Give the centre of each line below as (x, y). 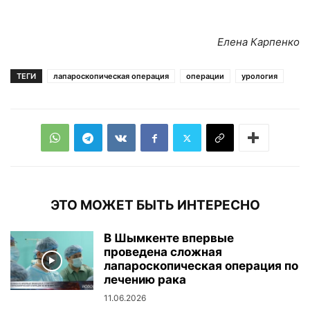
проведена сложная (163, 252)
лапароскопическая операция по (201, 266)
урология (259, 76)
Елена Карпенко (258, 42)
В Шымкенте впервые (169, 238)
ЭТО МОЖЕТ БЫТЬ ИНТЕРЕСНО (155, 206)
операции (205, 76)
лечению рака (145, 280)
